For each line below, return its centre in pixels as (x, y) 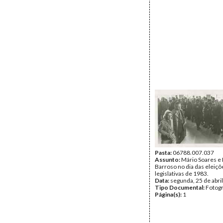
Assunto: (168, 160)
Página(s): (169, 194)
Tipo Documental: (180, 187)
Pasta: (164, 153)
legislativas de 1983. (182, 173)
